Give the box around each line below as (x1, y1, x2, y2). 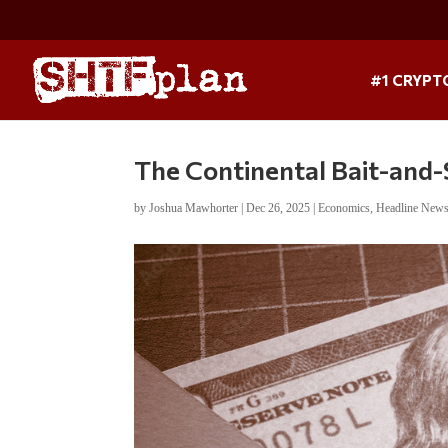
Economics (318, 200, 371, 215)
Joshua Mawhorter (149, 200, 239, 215)
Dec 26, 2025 (246, 200, 311, 215)
